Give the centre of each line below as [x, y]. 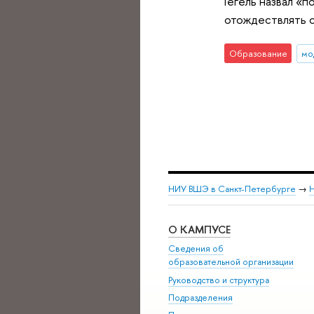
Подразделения [200, 298]
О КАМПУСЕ [199, 229]
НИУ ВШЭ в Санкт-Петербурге [232, 189]
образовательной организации [231, 262]
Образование [258, 54]
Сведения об [196, 249]
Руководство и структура [219, 280]
